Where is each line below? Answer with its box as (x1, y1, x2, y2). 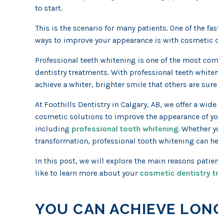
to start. (35, 3, 62, 13)
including (35, 124, 72, 133)
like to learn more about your (35, 168, 140, 178)
